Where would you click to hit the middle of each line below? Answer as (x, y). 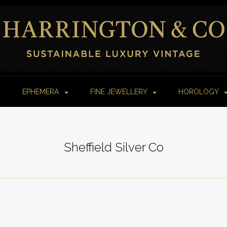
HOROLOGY (199, 92)
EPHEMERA (42, 92)
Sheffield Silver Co (113, 147)
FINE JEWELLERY (120, 92)
